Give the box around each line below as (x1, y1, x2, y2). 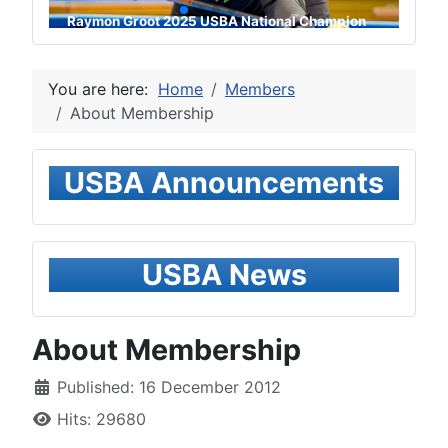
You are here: (48, 79, 158, 100)
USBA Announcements (64, 165, 384, 201)
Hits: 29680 (57, 409, 146, 430)
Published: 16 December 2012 (57, 377, 281, 398)
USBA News (141, 257, 307, 293)
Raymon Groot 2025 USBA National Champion (66, 12, 366, 29)
